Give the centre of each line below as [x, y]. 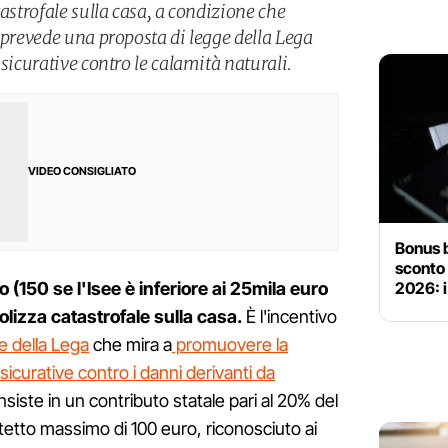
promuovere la [230, 345]
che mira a [130, 345]
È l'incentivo [289, 317]
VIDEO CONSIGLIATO [82, 171]
